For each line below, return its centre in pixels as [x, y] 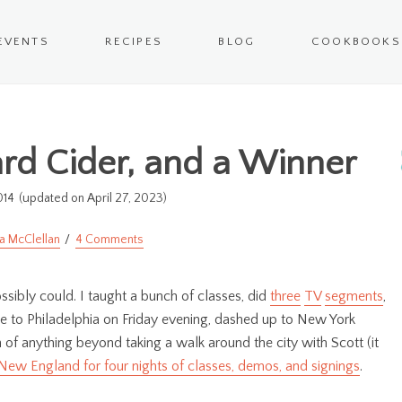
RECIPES [134, 42]
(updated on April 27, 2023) [92, 199]
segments [354, 297]
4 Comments [109, 240]
